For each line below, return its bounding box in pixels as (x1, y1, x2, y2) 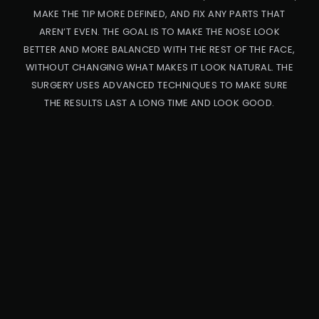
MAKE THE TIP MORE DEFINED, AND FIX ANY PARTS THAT (33, 7, 286, 21)
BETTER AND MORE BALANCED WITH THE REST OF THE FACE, (23, 43, 296, 57)
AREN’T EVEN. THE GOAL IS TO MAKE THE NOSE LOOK (38, 25, 281, 39)
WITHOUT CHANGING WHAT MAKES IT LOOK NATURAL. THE (25, 61, 294, 75)
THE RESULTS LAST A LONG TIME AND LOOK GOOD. (44, 96, 275, 110)
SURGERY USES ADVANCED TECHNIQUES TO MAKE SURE (31, 78, 288, 93)
